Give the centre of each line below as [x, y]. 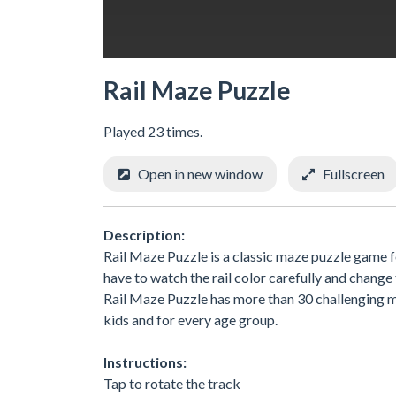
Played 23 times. [153, 131]
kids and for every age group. [190, 319]
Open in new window [200, 173]
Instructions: [145, 362]
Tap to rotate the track [172, 383]
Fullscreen [354, 173]
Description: [144, 234]
